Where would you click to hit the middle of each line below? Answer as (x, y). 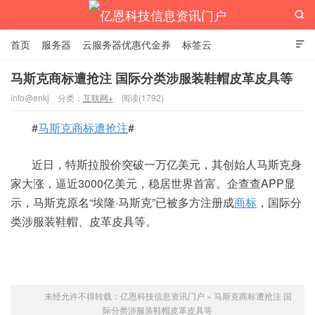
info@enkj (30, 97)
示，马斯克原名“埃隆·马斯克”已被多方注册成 (122, 202)
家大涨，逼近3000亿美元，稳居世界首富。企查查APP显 (153, 183)
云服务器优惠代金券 (127, 44)
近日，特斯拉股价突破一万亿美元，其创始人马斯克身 (167, 164)
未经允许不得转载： (82, 296)
